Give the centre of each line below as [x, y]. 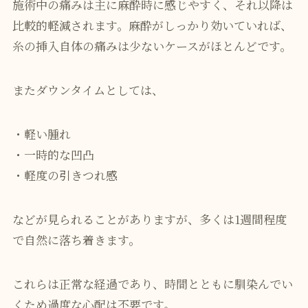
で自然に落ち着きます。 [76, 239]
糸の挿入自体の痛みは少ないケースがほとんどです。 [152, 45]
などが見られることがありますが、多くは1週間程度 [149, 219]
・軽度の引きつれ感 [65, 175]
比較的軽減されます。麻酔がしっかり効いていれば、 [152, 25]
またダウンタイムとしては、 [88, 89]
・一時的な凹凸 [59, 154]
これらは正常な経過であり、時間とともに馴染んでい [152, 283]
